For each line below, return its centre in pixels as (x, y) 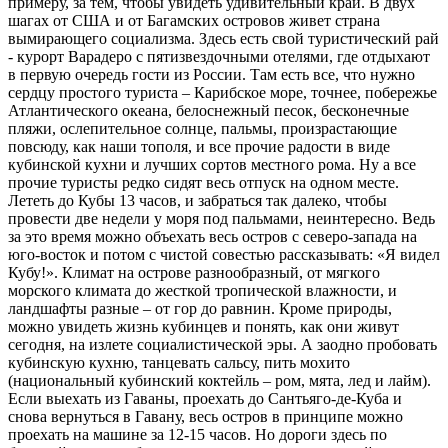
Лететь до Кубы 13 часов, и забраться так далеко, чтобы (197, 200)
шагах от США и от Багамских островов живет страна (194, 20)
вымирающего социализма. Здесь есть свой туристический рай (223, 38)
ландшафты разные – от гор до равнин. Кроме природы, (200, 308)
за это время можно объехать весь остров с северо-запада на (212, 236)
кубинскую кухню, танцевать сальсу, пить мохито (179, 362)
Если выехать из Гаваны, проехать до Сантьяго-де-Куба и (205, 398)
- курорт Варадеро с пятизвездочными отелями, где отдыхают (219, 56)
